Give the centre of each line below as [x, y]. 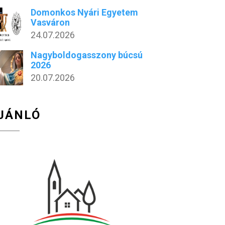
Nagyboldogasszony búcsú [87, 55]
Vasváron [50, 22]
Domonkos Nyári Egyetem [85, 12]
